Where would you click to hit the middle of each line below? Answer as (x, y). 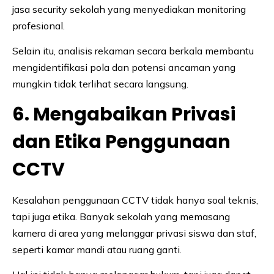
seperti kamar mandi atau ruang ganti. (97, 250)
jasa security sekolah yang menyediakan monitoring (129, 9)
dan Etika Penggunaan (121, 142)
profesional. (39, 26)
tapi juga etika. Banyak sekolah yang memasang (121, 217)
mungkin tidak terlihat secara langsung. (100, 84)
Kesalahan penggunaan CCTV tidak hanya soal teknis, (135, 200)
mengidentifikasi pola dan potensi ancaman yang (124, 68)
